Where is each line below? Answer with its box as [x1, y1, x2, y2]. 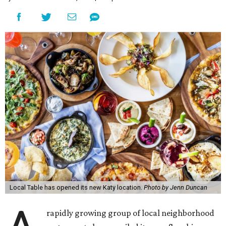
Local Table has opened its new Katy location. [9, 184, 144, 191]
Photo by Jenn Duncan [143, 184, 207, 191]
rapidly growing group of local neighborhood [46, 208, 215, 218]
